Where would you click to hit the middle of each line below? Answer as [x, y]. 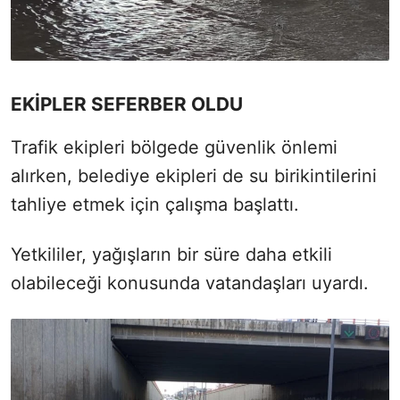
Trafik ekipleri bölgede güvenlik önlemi [174, 147]
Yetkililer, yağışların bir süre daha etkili [171, 254]
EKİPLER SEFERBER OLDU [127, 104]
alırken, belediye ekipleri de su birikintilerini [194, 175]
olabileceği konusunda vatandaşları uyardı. [190, 283]
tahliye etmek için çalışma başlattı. [155, 204]
